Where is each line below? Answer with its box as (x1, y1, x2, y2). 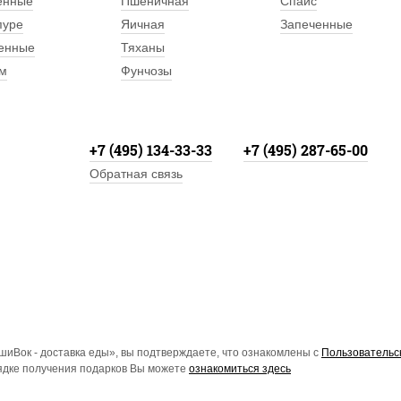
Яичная (121, 17, 166, 31)
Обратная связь (90, 166, 183, 181)
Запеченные (279, 17, 353, 31)
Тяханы (121, 40, 166, 55)
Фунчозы (121, 64, 173, 78)
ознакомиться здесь (189, 363, 291, 376)
